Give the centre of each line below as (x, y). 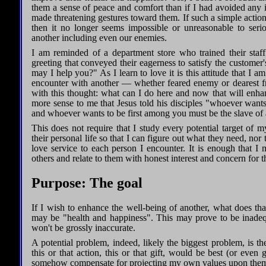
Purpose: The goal (87, 183)
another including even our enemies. (99, 38)
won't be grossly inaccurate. (83, 228)
